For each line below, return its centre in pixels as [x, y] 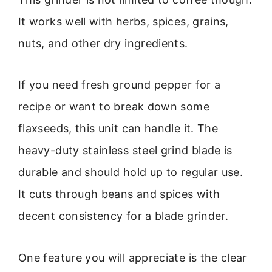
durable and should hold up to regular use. [131, 172]
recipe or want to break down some [114, 107]
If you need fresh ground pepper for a [120, 85]
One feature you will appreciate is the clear [133, 257]
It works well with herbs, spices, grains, [124, 21]
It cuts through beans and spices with [119, 194]
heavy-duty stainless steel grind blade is [125, 151]
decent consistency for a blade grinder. [124, 216]
